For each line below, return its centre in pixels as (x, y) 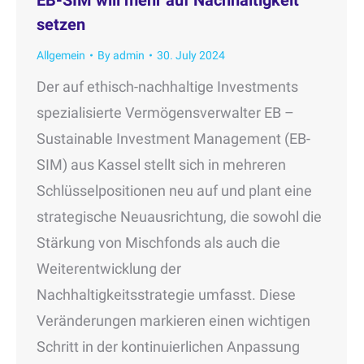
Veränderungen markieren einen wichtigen (173, 320)
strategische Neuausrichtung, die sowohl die (179, 216)
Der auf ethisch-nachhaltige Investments (167, 86)
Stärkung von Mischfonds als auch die (158, 242)
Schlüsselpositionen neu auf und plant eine (174, 190)
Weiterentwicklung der (109, 268)
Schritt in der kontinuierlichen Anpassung (168, 346)
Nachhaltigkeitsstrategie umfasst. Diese (166, 294)
